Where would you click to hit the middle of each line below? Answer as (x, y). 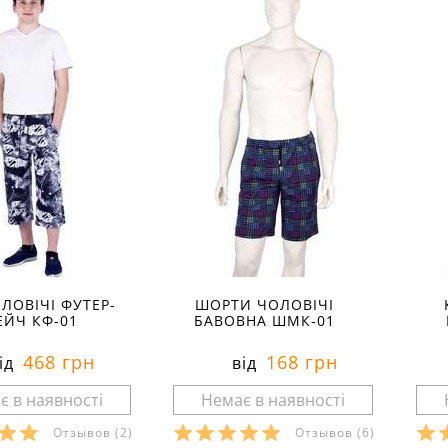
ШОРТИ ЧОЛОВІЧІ (265, 304)
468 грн (56, 362)
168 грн (298, 362)
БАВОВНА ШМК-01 (265, 320)
